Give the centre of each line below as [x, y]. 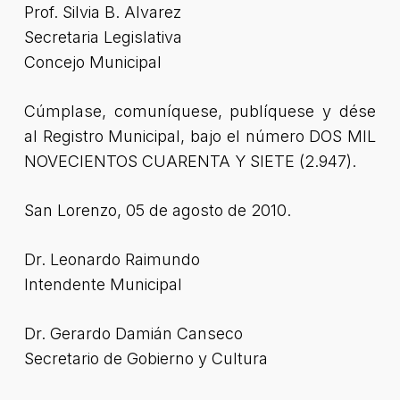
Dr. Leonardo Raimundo [112, 259]
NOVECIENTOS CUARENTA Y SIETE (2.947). [190, 161]
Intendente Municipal [103, 284]
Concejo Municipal [92, 62]
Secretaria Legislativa [103, 37]
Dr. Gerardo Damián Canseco [133, 333]
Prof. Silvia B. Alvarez [102, 12]
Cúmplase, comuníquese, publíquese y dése [200, 111]
